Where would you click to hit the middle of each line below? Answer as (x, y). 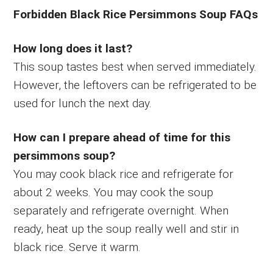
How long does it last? (73, 49)
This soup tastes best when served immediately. (135, 67)
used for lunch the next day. (83, 104)
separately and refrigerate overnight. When (121, 211)
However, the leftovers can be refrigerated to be (135, 85)
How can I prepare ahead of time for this (122, 138)
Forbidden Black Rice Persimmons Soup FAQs (136, 15)
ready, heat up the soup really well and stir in (126, 229)
